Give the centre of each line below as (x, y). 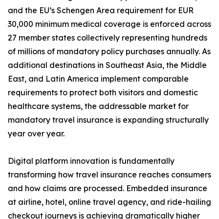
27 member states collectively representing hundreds (108, 38)
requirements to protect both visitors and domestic (103, 93)
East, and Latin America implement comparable (98, 79)
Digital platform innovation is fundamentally (91, 161)
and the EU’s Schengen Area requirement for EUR (101, 11)
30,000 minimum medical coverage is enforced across (109, 24)
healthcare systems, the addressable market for (98, 106)
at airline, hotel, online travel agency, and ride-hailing (109, 202)
